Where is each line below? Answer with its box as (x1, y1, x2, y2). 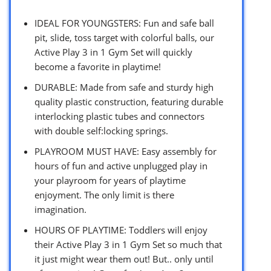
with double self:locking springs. (34, 124, 168, 137)
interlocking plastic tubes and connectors (34, 109, 204, 122)
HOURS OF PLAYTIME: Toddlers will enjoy (34, 223, 207, 236)
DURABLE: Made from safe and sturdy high (34, 80, 214, 93)
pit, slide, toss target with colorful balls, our (34, 31, 214, 44)
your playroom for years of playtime (34, 174, 186, 186)
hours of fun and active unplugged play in (34, 159, 207, 172)
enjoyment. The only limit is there (34, 188, 174, 201)
